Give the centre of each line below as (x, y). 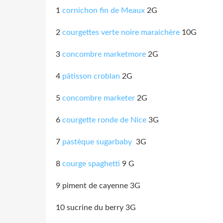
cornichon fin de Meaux (104, 10)
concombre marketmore (104, 54)
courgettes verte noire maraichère (121, 32)
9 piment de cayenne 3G (98, 185)
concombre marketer (99, 98)
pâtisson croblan (92, 76)
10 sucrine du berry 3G (96, 207)
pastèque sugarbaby (97, 142)
